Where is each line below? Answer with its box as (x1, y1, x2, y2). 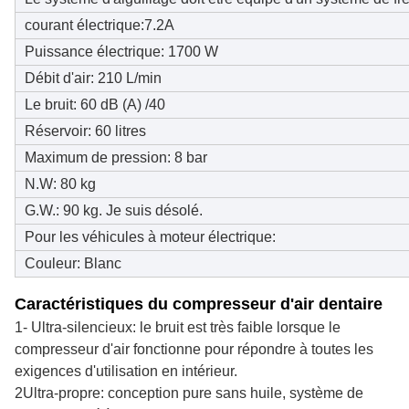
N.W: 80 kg (25, 176, 96, 193)
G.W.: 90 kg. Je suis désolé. (25, 203, 203, 219)
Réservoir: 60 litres (25, 123, 146, 140)
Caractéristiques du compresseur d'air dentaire (15, 295, 383, 314)
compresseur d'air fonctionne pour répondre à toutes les (15, 341, 373, 358)
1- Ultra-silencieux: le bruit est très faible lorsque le (15, 320, 341, 336)
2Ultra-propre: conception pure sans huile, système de (15, 385, 363, 402)
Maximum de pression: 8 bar (25, 150, 207, 166)
